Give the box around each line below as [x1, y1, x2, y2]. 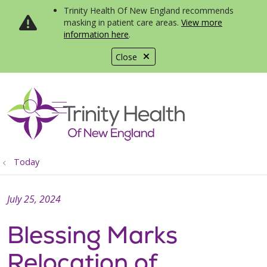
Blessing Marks [7, 219, 178, 250]
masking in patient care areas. [64, 17, 181, 28]
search [30, 102, 83, 126]
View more [181, 17, 222, 28]
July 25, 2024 [7, 193, 61, 206]
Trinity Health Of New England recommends [64, 5, 234, 16]
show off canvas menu [51, 94, 227, 117]
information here [64, 29, 129, 40]
